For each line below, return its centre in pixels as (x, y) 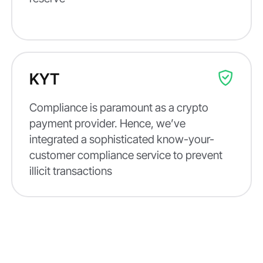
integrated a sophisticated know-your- (122, 139)
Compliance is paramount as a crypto (119, 107)
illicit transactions (70, 171)
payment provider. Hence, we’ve (107, 123)
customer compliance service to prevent (126, 155)
